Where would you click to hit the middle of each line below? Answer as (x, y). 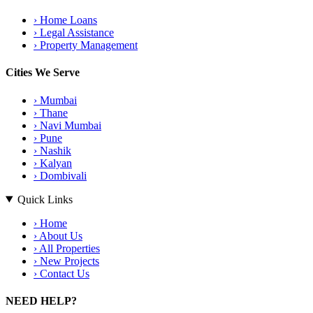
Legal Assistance (75, 33)
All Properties (68, 248)
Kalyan (54, 163)
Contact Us (63, 273)
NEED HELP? (41, 300)
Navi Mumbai (69, 125)
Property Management (87, 45)
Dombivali (62, 175)
